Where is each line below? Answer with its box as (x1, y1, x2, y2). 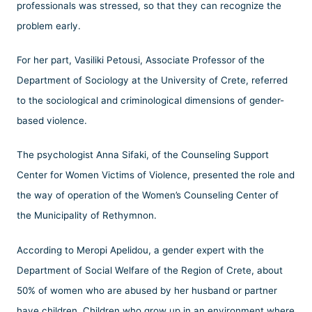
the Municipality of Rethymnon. (17, 210, 157, 221)
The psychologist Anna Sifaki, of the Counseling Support (17, 149, 269, 161)
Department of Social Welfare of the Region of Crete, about (17, 264, 283, 276)
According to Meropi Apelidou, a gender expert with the (17, 244, 264, 256)
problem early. (17, 19, 81, 31)
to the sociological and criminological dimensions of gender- (17, 95, 284, 107)
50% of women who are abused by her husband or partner (17, 284, 277, 296)
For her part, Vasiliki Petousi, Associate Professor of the (17, 54, 265, 66)
